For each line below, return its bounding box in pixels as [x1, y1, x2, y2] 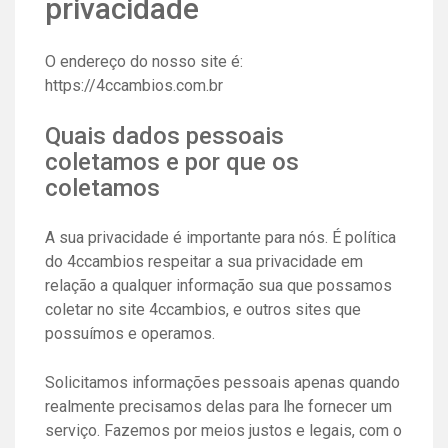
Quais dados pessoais [45, 121, 284, 150]
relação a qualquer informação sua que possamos [45, 275, 392, 295]
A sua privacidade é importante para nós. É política [45, 227, 396, 247]
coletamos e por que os [45, 147, 299, 176]
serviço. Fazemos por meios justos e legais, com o [45, 420, 402, 440]
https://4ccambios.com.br [45, 75, 223, 95]
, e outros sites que [226, 299, 361, 319]
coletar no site [45, 299, 149, 319]
